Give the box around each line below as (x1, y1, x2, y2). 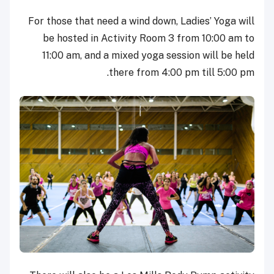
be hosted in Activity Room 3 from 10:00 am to (43, 32, 254, 45)
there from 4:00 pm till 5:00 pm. (109, 67, 254, 79)
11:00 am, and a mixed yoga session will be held (42, 50, 254, 62)
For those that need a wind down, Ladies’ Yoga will (28, 15, 254, 28)
